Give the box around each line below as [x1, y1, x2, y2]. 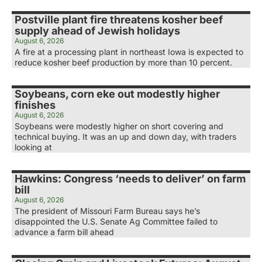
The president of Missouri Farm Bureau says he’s [15, 205, 200, 216]
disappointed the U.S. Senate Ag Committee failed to [15, 216, 218, 226]
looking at [15, 142, 52, 152]
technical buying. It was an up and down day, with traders [15, 131, 236, 142]
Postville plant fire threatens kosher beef [15, 13, 223, 26]
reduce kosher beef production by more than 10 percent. [15, 57, 232, 67]
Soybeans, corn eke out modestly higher [15, 87, 220, 100]
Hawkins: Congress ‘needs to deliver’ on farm [15, 172, 246, 185]
